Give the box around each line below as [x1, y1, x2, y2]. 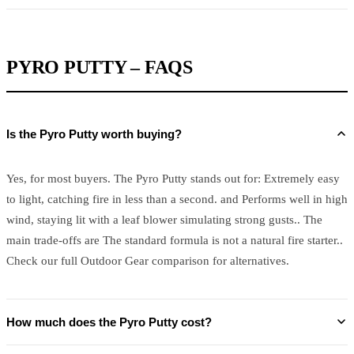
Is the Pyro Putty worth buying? [6, 126, 182, 141]
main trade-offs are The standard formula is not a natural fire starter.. [6, 233, 343, 247]
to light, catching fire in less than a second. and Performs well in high [6, 192, 348, 205]
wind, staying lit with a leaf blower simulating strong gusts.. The [6, 213, 322, 226]
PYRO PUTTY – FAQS [6, 56, 193, 77]
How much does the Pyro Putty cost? [6, 314, 212, 329]
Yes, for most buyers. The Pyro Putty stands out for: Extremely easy [6, 171, 340, 185]
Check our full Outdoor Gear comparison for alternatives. [6, 254, 289, 267]
